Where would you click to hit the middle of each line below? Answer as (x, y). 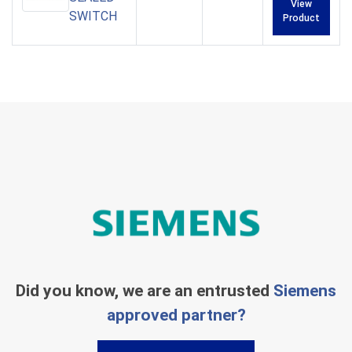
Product (301, 18)
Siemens (305, 291)
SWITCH (93, 16)
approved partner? (176, 315)
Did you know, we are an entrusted (145, 291)
